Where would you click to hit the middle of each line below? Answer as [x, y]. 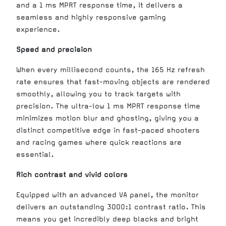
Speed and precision [54, 50]
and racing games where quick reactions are [99, 143]
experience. [38, 30]
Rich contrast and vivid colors [72, 175]
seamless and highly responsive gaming [91, 17]
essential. [35, 155]
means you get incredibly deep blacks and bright [107, 219]
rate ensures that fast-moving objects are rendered [113, 82]
